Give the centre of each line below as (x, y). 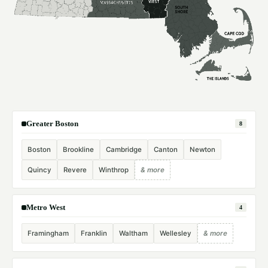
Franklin (94, 234)
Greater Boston (52, 123)
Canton (166, 150)
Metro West (46, 207)
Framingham (48, 234)
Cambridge (124, 150)
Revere (75, 170)
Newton (202, 150)
